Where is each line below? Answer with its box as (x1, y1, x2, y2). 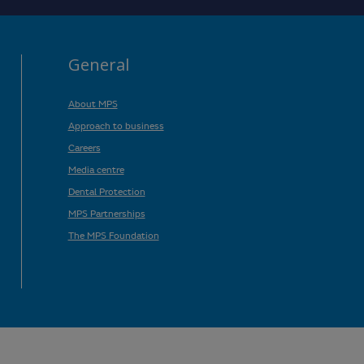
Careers (67, 140, 101, 154)
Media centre (67, 162, 124, 175)
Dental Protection (67, 184, 145, 197)
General (67, 53, 129, 76)
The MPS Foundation (67, 227, 159, 241)
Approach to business (67, 118, 164, 132)
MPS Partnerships (67, 206, 145, 219)
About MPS (67, 96, 118, 110)
